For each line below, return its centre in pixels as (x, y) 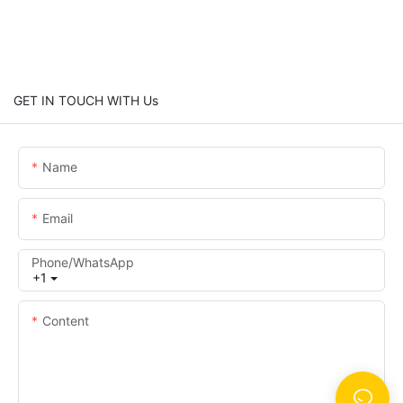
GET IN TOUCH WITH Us (86, 100)
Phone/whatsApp (83, 262)
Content (66, 320)
